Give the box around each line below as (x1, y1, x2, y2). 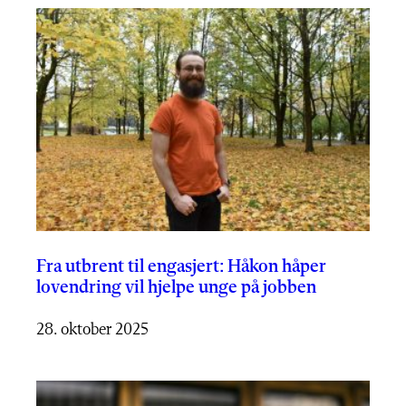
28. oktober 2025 (36, 321, 149, 338)
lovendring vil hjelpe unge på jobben (36, 278, 316, 297)
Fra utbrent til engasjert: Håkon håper (36, 257, 326, 276)
